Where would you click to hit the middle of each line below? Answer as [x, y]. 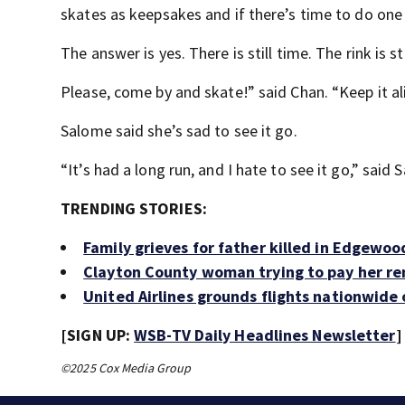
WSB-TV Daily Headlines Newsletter [265, 335]
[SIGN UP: [98, 335]
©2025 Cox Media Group [126, 368]
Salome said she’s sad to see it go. [179, 131]
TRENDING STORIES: [134, 208]
